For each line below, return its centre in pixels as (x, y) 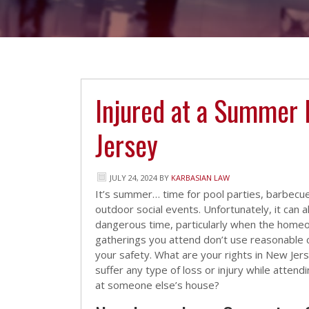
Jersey (127, 145)
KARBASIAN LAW (200, 178)
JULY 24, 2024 (133, 178)
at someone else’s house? (157, 285)
